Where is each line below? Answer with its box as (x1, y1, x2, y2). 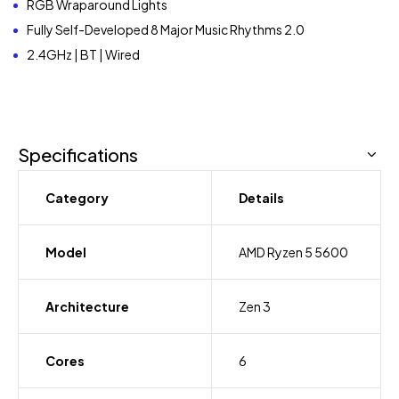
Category (45, 190, 109, 207)
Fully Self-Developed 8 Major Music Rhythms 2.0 (27, 21, 305, 38)
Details (239, 190, 284, 207)
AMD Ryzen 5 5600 (239, 244, 348, 261)
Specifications (18, 143, 138, 167)
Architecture (45, 298, 129, 315)
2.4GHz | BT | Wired (27, 46, 140, 63)
